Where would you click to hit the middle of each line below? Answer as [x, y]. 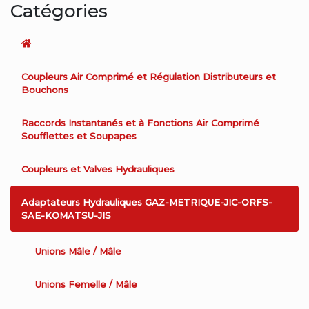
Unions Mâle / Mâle [78, 251]
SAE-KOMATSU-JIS [66, 215]
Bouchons [45, 90]
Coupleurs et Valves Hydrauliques [98, 169]
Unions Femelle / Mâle [86, 285]
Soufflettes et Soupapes [79, 136]
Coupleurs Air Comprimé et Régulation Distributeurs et [149, 77]
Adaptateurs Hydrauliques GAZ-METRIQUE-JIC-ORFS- [147, 202]
